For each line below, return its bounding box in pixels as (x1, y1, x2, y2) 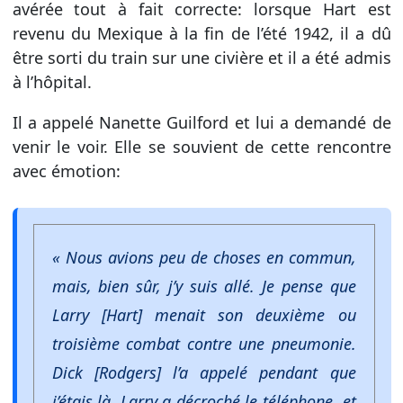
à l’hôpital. (12, 70, 92, 93)
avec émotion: (12, 159, 121, 182)
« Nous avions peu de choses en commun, (51, 246, 356, 268)
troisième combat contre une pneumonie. (51, 332, 356, 354)
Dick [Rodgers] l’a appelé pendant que (51, 361, 356, 383)
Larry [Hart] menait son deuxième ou (51, 303, 356, 326)
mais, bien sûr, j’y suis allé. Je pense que (51, 274, 356, 297)
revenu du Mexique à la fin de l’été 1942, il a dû (12, 22, 391, 44)
